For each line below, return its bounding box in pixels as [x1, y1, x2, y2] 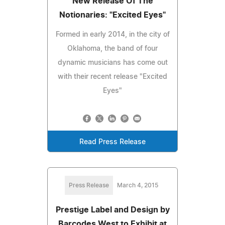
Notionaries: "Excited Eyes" [59, 11, 166, 19]
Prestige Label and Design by [55, 205, 170, 214]
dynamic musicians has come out [57, 59, 168, 66]
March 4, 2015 [117, 182, 158, 188]
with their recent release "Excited [58, 73, 167, 80]
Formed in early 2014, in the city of [55, 31, 170, 38]
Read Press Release [79, 138, 146, 146]
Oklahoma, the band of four [67, 45, 158, 52]
